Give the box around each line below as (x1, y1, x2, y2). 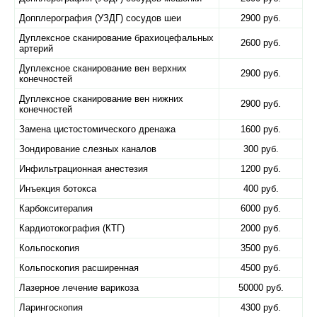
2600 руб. (241, 38, 281, 48)
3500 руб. (241, 243, 281, 253)
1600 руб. (241, 124, 281, 134)
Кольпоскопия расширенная (19, 263, 139, 273)
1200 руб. (241, 163, 281, 174)
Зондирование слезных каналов (19, 144, 156, 154)
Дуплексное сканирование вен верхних (19, 63, 187, 74)
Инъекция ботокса (19, 183, 96, 194)
